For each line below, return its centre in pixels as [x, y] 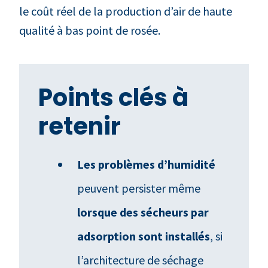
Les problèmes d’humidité [147, 164]
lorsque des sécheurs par [143, 212]
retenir [80, 126]
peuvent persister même [139, 188]
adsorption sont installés [144, 236]
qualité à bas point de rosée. [90, 30]
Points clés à [113, 97]
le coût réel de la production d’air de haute [126, 11]
